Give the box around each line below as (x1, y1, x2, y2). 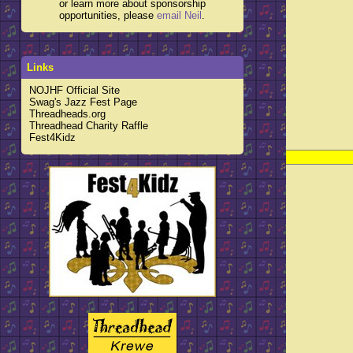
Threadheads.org (28, 108, 106, 120)
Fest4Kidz (28, 132, 76, 143)
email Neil (157, 9, 203, 21)
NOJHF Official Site (28, 84, 120, 96)
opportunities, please (59, 9, 158, 21)
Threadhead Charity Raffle (28, 120, 148, 132)
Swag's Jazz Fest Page (28, 96, 137, 108)
